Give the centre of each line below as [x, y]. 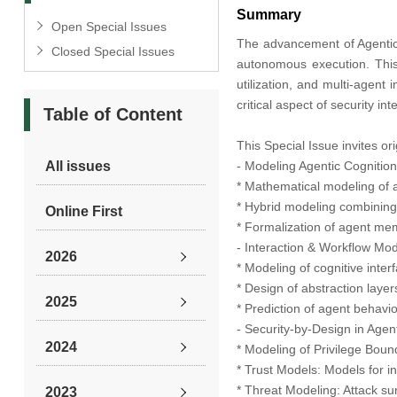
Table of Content [113, 114]
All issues [78, 166]
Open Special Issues [109, 26]
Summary [269, 15]
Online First [84, 211]
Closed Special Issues [113, 51]
